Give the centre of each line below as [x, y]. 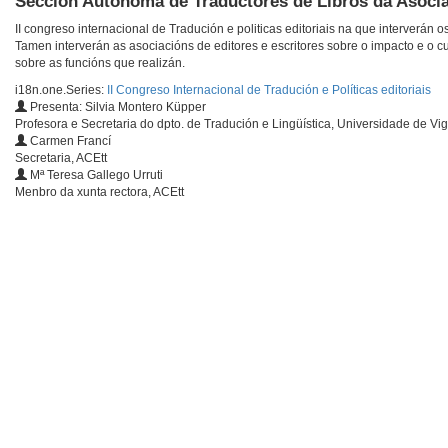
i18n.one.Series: [61, 90]
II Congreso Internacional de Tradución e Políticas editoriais [269, 90]
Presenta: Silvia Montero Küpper [116, 107]
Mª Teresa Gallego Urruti [95, 175]
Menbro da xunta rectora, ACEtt [99, 192]
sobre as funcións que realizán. [100, 63]
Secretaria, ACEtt [61, 158]
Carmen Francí [69, 141]
